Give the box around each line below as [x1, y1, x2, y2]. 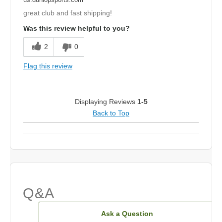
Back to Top [93, 109, 129, 117]
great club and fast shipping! [23, 9, 112, 17]
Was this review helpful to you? [23, 24, 130, 33]
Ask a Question [101, 210, 153, 218]
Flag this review [23, 62, 72, 70]
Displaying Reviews [74, 98, 137, 106]
